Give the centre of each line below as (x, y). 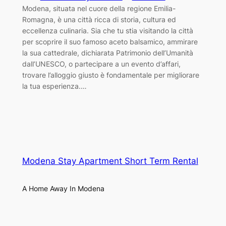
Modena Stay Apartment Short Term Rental (110, 161)
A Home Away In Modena (63, 188)
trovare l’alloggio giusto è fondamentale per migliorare (110, 75)
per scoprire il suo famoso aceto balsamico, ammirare (110, 41)
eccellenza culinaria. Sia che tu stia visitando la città (107, 30)
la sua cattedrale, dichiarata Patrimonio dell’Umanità (107, 52)
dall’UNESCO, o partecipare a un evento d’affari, (101, 64)
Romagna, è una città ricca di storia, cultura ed (99, 19)
